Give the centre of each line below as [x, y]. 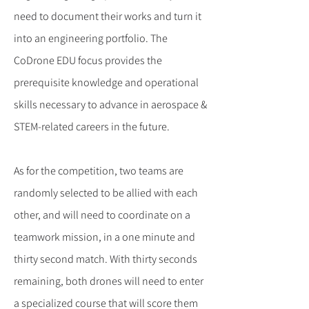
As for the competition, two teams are [99, 171]
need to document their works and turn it [108, 16]
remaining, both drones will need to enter [109, 281]
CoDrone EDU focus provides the [88, 60]
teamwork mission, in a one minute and [104, 237]
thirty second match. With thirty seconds [106, 259]
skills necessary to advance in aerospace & [110, 104]
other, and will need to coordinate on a [102, 215]
